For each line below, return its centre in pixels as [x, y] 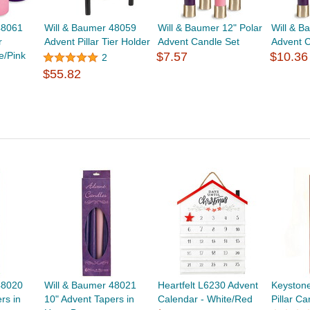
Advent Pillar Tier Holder [97, 42]
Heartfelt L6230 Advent [208, 285]
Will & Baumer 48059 [90, 28]
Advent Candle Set [199, 42]
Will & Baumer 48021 [90, 285]
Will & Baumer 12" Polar [210, 28]
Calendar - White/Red [206, 299]
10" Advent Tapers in [89, 299]
